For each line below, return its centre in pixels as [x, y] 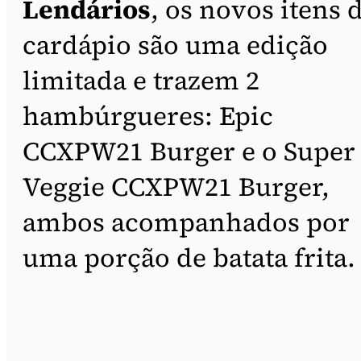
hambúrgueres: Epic [148, 116]
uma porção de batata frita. [189, 257]
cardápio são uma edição [175, 45]
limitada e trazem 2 [141, 80]
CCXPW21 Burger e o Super [189, 151]
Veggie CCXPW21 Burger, [176, 187]
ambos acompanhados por [186, 222]
